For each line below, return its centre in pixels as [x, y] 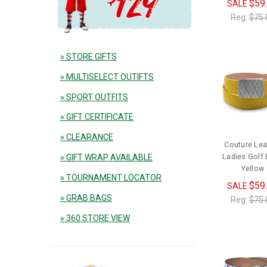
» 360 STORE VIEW [95, 218]
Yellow [253, 169]
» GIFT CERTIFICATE [97, 117]
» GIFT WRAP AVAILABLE [106, 158]
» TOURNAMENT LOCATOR [111, 178]
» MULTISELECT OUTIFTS [107, 77]
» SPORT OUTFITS [94, 97]
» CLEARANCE [86, 137]
